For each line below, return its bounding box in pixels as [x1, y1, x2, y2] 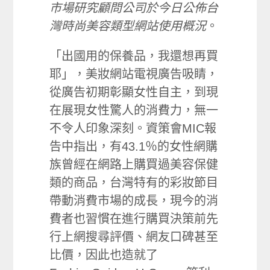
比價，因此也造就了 [49, 248, 159, 262]
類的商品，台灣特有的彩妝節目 [49, 176, 219, 189]
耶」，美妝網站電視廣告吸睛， [49, 67, 219, 81]
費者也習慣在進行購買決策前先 [49, 212, 219, 225]
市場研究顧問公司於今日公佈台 [49, 1, 219, 14]
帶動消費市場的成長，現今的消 [49, 194, 219, 207]
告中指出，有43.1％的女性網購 [49, 140, 218, 153]
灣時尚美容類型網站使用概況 [49, 19, 207, 33]
